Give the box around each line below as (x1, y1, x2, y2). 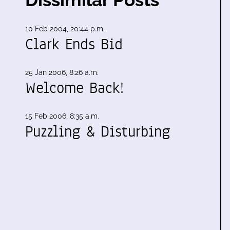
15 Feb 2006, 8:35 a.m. (25, 112, 99, 120)
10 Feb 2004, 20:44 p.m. (25, 25, 105, 33)
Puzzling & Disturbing (25, 121, 170, 142)
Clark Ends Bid (25, 33, 123, 55)
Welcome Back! (25, 77, 124, 99)
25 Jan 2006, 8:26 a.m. (25, 68, 99, 76)
